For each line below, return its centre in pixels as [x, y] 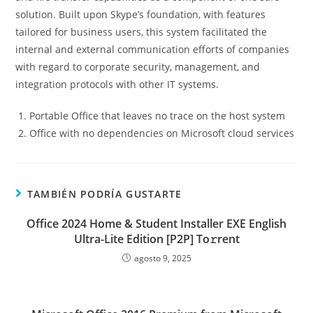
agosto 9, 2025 [162, 258]
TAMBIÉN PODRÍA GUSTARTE [104, 194]
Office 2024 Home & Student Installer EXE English [156, 224]
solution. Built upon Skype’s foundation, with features [141, 14]
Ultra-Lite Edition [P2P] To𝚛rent [156, 239]
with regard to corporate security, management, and [138, 67]
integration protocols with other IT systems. [117, 84]
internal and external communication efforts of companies [153, 49]
